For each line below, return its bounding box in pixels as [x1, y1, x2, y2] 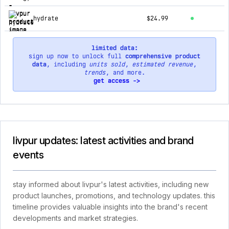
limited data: [91, 44, 138, 52]
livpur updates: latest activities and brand [13, 134, 194, 147]
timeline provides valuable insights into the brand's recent [13, 202, 208, 211]
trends [84, 69, 106, 76]
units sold [89, 61, 125, 68]
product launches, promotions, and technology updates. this [13, 191, 215, 200]
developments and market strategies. [13, 214, 138, 222]
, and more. [105, 69, 145, 76]
